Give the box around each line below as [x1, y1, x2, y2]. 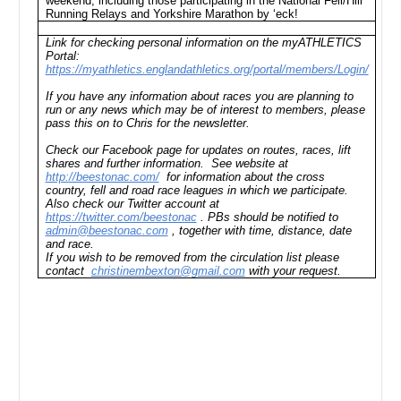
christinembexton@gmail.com [90, 264, 245, 277]
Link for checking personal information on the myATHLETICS [45, 36, 362, 49]
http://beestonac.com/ [45, 170, 159, 183]
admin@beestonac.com [45, 224, 168, 237]
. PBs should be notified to [196, 210, 338, 224]
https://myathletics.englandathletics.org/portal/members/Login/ [45, 63, 369, 76]
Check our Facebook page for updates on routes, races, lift [45, 143, 351, 157]
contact [45, 264, 91, 277]
